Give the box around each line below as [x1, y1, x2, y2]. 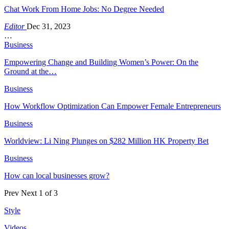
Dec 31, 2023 [27, 21, 71, 31]
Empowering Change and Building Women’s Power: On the [4, 57, 198, 66]
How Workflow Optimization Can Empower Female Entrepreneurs [4, 101, 221, 110]
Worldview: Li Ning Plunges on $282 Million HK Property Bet [4, 136, 209, 145]
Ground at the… [4, 66, 57, 76]
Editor [4, 21, 27, 31]
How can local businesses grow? [4, 171, 109, 180]
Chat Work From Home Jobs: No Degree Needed [4, 4, 164, 13]
